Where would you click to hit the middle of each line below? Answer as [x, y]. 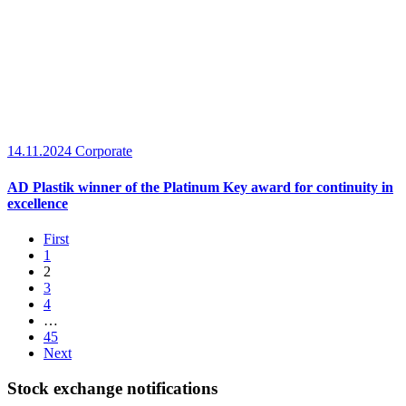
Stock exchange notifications [112, 388]
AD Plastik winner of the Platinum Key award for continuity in [200, 187]
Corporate [104, 151]
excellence [38, 203]
